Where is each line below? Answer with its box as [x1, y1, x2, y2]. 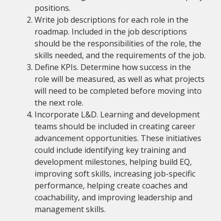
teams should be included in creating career [35, 120, 195, 132]
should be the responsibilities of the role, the [35, 37, 201, 49]
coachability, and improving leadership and [35, 191, 192, 203]
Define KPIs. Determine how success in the [35, 61, 191, 73]
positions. [35, 2, 73, 13]
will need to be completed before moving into [35, 85, 202, 96]
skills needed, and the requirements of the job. [35, 49, 206, 61]
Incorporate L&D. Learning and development [35, 109, 200, 120]
